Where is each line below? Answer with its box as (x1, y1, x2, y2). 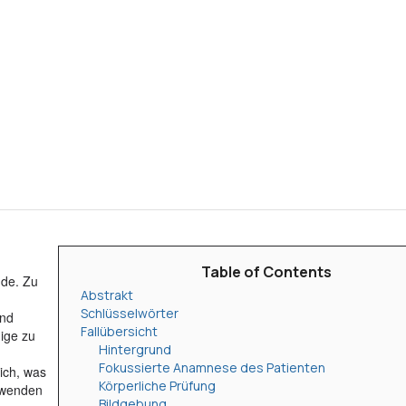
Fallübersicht (81, 323, 158, 340)
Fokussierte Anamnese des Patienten (99, 359, 325, 376)
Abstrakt (81, 286, 133, 304)
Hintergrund (99, 341, 171, 358)
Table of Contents (201, 262, 332, 282)
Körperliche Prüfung (99, 377, 216, 394)
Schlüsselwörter (81, 304, 179, 322)
